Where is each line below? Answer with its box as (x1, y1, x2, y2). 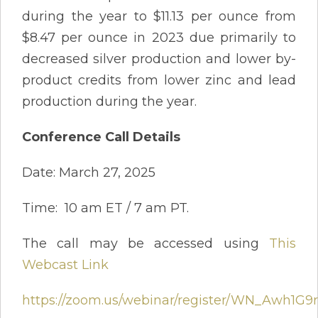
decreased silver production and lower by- (22, 50, 296, 67)
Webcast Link (22, 256, 109, 273)
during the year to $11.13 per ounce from (22, 8, 296, 24)
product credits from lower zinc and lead (22, 72, 296, 88)
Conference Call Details (22, 128, 180, 145)
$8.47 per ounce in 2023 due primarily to (22, 29, 296, 45)
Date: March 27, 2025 (22, 164, 155, 180)
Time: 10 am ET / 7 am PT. (22, 199, 189, 216)
